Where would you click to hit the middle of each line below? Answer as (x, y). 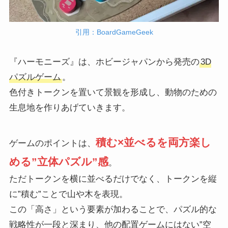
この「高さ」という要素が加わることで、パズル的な (113, 209)
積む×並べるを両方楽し (153, 142)
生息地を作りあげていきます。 (69, 107)
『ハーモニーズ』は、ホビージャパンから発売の (104, 62)
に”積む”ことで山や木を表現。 (68, 194)
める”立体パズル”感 (59, 162)
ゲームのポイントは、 (52, 143)
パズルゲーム (35, 77)
